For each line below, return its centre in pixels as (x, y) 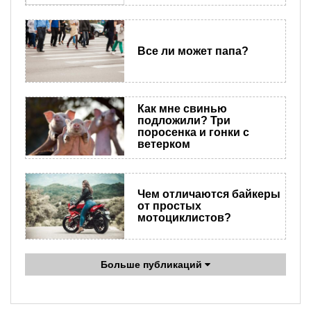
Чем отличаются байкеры (209, 194)
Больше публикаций (153, 265)
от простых (169, 206)
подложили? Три (184, 120)
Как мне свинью (182, 109)
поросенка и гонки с (193, 132)
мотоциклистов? (184, 218)
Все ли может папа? (193, 51)
